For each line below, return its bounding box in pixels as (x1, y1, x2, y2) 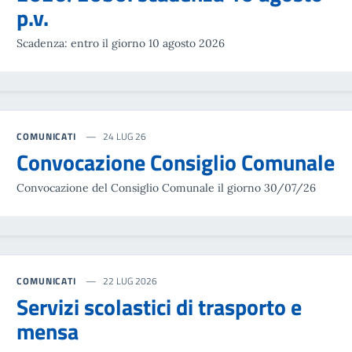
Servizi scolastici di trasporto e (16, 290, 302, 324)
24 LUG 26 (102, 129, 146, 144)
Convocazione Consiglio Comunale (16, 145, 335, 179)
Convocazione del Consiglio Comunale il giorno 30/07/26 (16, 181, 316, 195)
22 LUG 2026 (102, 273, 157, 288)
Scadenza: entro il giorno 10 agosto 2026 (16, 36, 225, 50)
